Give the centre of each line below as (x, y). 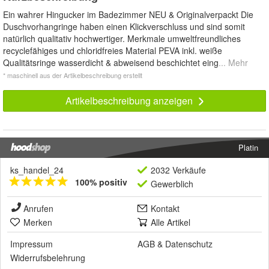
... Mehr (233, 62)
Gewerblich (172, 183)
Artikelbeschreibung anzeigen (130, 100)
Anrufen (38, 208)
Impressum (32, 243)
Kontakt (165, 208)
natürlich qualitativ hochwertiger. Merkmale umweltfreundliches (122, 38)
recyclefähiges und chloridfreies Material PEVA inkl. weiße (113, 50)
